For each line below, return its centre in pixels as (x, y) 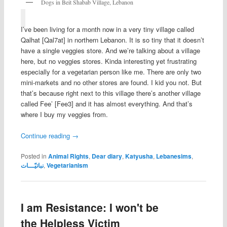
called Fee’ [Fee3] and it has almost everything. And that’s (106, 104)
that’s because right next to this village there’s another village (110, 93)
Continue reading (46, 136)
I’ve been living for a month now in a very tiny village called (107, 29)
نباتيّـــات (32, 165)
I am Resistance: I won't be (89, 207)
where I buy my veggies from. (64, 115)
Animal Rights (68, 156)
